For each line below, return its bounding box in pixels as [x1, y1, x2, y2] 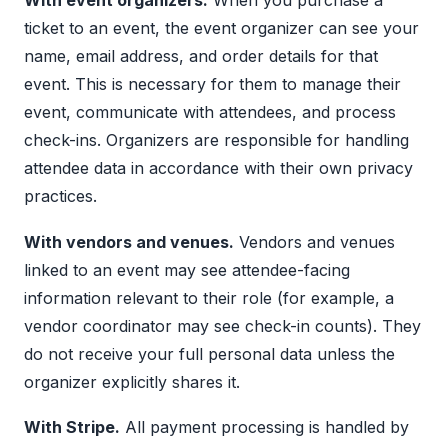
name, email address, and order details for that [24, 46, 378, 66]
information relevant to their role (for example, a [24, 287, 394, 308]
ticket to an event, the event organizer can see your [24, 18, 419, 38]
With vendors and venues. [24, 231, 234, 252]
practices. [24, 186, 97, 206]
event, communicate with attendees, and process [24, 102, 396, 122]
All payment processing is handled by [120, 417, 409, 438]
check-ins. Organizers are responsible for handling [24, 130, 409, 150]
